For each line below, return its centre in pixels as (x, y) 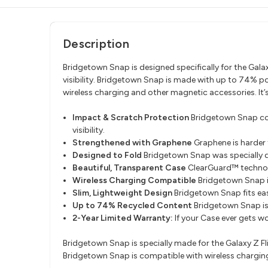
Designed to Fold (107, 155)
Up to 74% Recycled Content (133, 205)
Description (96, 43)
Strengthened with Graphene (133, 142)
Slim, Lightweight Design (123, 193)
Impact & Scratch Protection (131, 117)
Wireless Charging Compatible (135, 180)
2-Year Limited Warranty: (123, 218)
